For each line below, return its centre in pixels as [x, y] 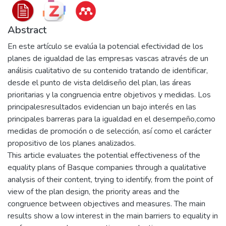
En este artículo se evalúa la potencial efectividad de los [105, 47]
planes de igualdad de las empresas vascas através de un [108, 59]
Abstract [27, 30]
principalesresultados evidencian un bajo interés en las [102, 107]
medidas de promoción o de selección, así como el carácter [109, 131]
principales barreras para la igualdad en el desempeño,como [111, 119]
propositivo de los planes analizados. [72, 144]
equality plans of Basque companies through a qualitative [107, 168]
